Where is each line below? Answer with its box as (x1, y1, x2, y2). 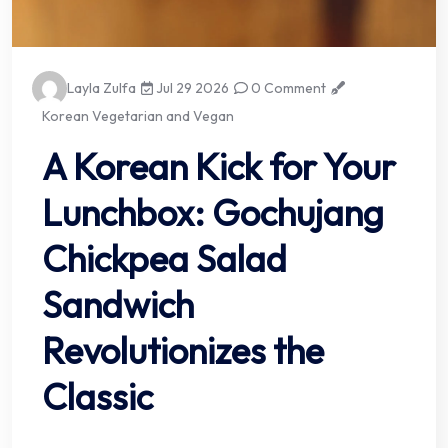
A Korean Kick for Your (42, 143, 396, 189)
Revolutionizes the (42, 327, 324, 373)
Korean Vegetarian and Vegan (42, 106, 234, 125)
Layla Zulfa (67, 78, 136, 97)
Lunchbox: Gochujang (42, 189, 384, 235)
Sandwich (42, 281, 194, 327)
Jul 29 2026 (153, 78, 230, 97)
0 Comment (248, 78, 327, 97)
